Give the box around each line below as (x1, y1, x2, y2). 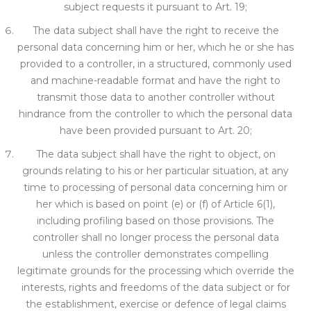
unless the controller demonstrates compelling (42, 248, 269, 260)
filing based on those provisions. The (99, 215, 274, 227)
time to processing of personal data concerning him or (24, 181, 287, 194)
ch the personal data (193, 108, 292, 120)
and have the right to (175, 74, 280, 87)
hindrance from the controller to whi (19, 108, 193, 120)
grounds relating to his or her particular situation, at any (22, 165, 289, 177)
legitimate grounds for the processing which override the (17, 264, 294, 277)
